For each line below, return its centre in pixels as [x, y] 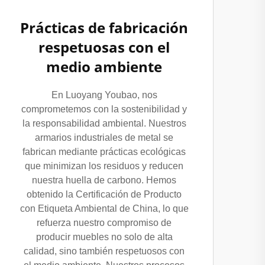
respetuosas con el [104, 47]
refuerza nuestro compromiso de [104, 223]
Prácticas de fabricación [104, 28]
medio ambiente [104, 67]
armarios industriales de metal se [104, 138]
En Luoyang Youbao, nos [104, 95]
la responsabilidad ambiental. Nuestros [104, 123]
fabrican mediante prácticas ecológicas [104, 152]
